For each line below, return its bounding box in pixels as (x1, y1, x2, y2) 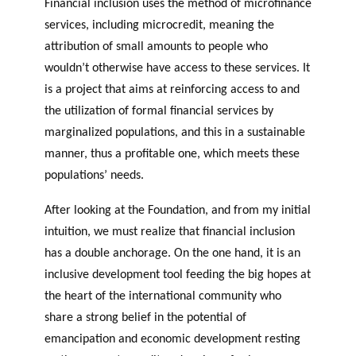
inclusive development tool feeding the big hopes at (44, 268, 311, 281)
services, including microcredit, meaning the (44, 19, 274, 33)
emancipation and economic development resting (44, 332, 300, 346)
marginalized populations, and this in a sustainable (44, 126, 305, 140)
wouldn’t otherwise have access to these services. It (44, 62, 310, 75)
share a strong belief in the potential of (44, 311, 246, 324)
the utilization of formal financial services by (44, 105, 273, 118)
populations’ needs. (44, 169, 144, 183)
